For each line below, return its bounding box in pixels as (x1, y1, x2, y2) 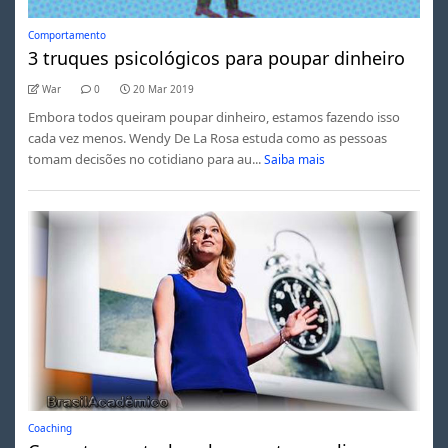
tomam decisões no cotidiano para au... (27, 149, 261, 168)
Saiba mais (264, 150, 326, 168)
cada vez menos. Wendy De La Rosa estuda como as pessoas (27, 128, 387, 147)
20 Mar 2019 (132, 81, 194, 96)
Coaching (27, 420, 72, 435)
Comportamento (27, 27, 106, 42)
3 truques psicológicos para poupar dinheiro (27, 45, 405, 70)
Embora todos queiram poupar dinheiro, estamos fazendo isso (27, 107, 400, 126)
